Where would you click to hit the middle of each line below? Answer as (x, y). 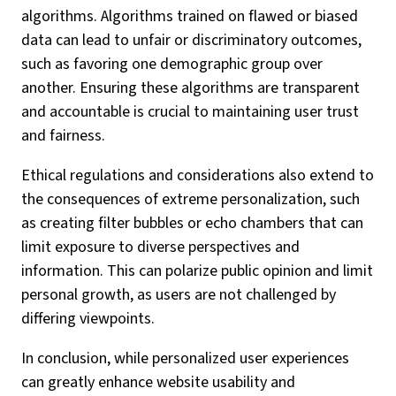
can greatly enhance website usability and (158, 382)
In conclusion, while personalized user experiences (185, 358)
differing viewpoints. (88, 319)
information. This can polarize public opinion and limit (197, 271)
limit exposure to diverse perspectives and (160, 247)
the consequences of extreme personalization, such (190, 199)
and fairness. (63, 136)
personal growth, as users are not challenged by (179, 295)
